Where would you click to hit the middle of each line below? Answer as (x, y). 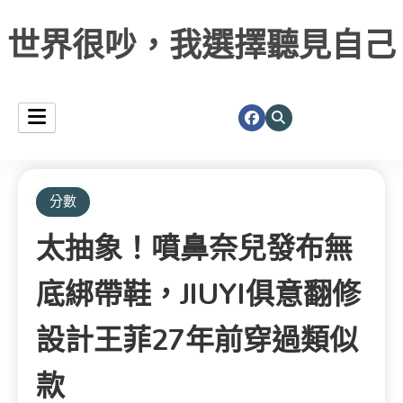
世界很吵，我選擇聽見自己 (201, 46)
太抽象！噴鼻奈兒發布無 (194, 249)
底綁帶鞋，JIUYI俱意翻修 (198, 295)
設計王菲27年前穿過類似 (197, 340)
